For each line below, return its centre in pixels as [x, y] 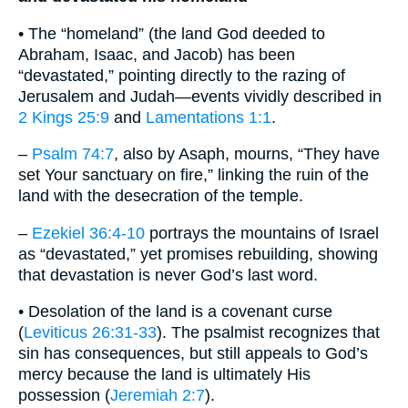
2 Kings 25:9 [64, 117]
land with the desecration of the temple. [161, 196]
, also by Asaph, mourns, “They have [247, 154]
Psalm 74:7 [73, 154]
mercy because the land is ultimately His [164, 375]
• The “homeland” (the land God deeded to [172, 33]
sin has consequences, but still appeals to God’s [193, 354]
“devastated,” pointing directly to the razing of [182, 75]
